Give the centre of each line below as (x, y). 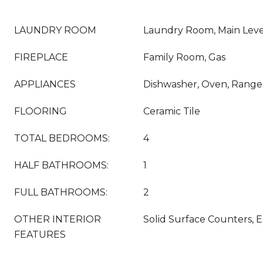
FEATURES (40, 235)
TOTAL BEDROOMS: (62, 138)
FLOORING (41, 111)
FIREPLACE (41, 57)
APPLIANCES (45, 84)
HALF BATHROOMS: (61, 165)
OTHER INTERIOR (58, 219)
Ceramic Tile (172, 111)
